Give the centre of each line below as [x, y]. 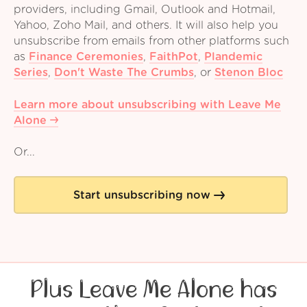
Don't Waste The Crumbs [124, 73]
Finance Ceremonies [86, 57]
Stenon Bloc [249, 73]
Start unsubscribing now [142, 195]
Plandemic [233, 57]
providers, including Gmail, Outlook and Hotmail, [145, 10]
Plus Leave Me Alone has [153, 290]
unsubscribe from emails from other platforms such [151, 41]
